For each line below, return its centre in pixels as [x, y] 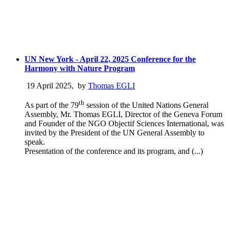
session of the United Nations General [146, 105]
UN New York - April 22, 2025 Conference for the [110, 59]
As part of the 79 [52, 105]
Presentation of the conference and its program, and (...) [114, 151]
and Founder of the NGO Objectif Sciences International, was [124, 124]
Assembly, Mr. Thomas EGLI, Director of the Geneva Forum [123, 114]
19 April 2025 [48, 85]
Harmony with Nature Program [80, 68]
